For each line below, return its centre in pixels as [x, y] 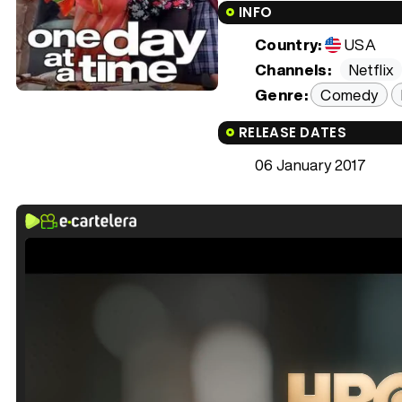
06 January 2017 [311, 164]
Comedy [350, 94]
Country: [288, 44]
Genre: [282, 94]
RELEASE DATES [293, 132]
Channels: [293, 69]
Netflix [371, 69]
